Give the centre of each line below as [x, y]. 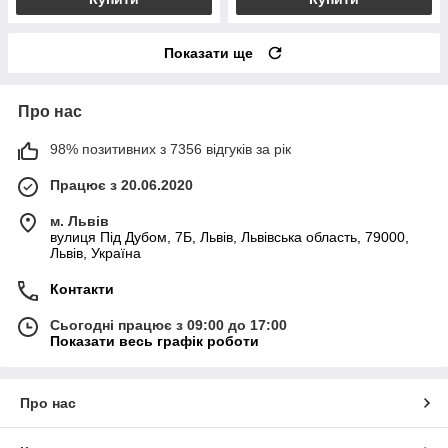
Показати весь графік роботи [154, 340]
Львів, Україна [95, 252]
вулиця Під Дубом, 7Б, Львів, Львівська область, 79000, [229, 236]
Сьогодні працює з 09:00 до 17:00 [168, 324]
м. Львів [79, 220]
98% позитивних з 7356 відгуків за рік [170, 148]
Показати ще [208, 52]
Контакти [82, 288]
